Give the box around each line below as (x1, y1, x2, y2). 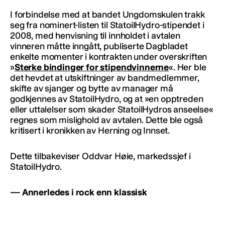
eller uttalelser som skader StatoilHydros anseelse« (10, 103, 213, 115)
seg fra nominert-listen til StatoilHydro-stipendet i (10, 19, 204, 31)
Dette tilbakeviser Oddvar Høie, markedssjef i (10, 150, 191, 162)
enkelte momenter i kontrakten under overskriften (10, 51, 207, 62)
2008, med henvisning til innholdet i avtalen (10, 30, 180, 41)
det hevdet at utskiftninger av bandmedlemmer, (10, 72, 199, 83)
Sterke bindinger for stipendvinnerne (14, 61, 169, 73)
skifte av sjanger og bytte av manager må (10, 82, 173, 94)
